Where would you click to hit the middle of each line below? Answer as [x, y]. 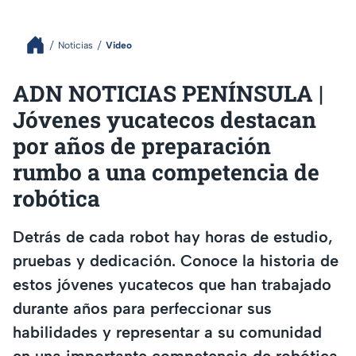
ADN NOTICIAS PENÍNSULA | [168, 93]
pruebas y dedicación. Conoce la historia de [176, 260]
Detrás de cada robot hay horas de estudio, [173, 236]
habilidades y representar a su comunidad [167, 332]
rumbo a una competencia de [166, 172]
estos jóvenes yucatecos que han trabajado [172, 284]
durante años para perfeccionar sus [142, 308]
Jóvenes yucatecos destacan [164, 120]
